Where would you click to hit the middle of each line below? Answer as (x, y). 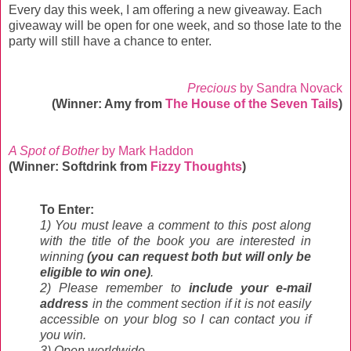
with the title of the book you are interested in (175, 241)
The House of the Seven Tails (252, 103)
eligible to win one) (95, 273)
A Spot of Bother (54, 150)
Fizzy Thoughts (196, 166)
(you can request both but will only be (199, 257)
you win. (63, 335)
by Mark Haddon (146, 150)
